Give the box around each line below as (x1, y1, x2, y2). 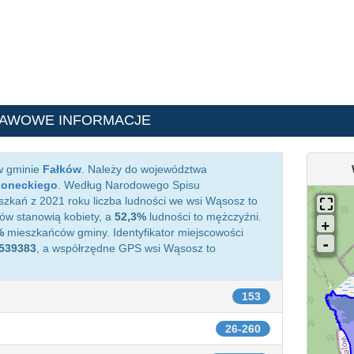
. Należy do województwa (81, 163, 207, 175)
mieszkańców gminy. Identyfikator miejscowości (4, 226, 243, 239)
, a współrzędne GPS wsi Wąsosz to (36, 242, 216, 254)
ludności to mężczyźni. (146, 210, 262, 223)
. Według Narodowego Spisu (58, 179, 200, 191)
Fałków (43, 163, 81, 175)
